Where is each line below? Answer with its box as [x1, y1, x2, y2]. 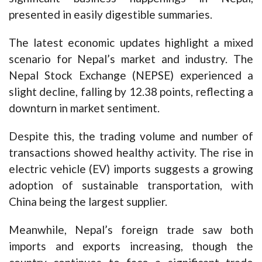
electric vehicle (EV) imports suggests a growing [9, 162, 253, 176]
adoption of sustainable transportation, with [9, 178, 253, 192]
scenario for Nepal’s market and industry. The [9, 52, 253, 66]
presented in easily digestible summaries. [9, 8, 212, 22]
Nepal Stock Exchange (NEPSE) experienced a [9, 68, 253, 82]
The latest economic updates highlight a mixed [9, 36, 253, 50]
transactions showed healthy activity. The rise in [9, 146, 253, 160]
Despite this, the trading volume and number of [9, 129, 253, 143]
